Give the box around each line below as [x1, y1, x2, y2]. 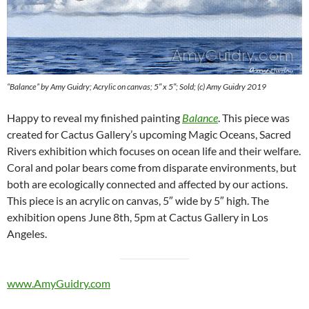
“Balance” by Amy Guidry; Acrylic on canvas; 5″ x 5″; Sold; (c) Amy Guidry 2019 [7, 81, 266, 92]
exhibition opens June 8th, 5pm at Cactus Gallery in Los [7, 210, 268, 223]
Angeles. [7, 227, 47, 240]
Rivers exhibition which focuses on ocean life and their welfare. [7, 144, 301, 157]
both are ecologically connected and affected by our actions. [7, 177, 288, 190]
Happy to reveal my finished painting [7, 111, 182, 124]
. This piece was [218, 111, 290, 124]
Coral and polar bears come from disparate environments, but [7, 161, 297, 174]
